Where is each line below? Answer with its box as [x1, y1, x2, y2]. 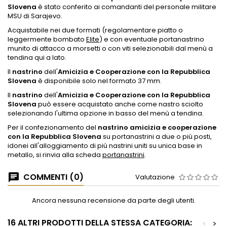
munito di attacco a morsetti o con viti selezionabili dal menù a [8, 43, 213, 53]
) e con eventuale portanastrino [99, 34, 204, 44]
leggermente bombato [8, 34, 86, 44]
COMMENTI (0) [21, 171, 84, 183]
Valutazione [135, 172, 175, 182]
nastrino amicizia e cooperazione [98, 122, 216, 132]
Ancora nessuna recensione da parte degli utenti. [31, 195, 196, 205]
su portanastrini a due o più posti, [101, 131, 212, 141]
